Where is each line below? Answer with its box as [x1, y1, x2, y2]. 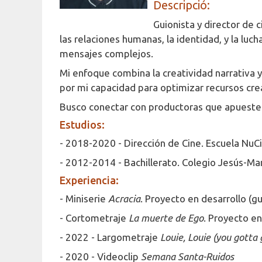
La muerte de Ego [129, 212, 204, 223]
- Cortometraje [60, 212, 129, 223]
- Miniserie [60, 193, 108, 204]
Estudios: [60, 119, 105, 130]
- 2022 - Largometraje [60, 232, 160, 243]
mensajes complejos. [60, 48, 153, 59]
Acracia [108, 193, 140, 204]
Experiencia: [60, 174, 119, 186]
